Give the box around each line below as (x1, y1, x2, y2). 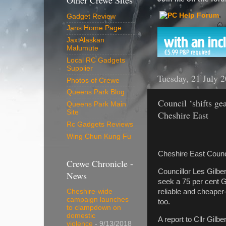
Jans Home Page (67, 24, 122, 32)
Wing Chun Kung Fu (67, 132, 131, 140)
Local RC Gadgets (67, 56, 125, 64)
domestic (67, 212, 95, 220)
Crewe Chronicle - (67, 157, 133, 169)
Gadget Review (67, 12, 116, 20)
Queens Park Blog (67, 88, 125, 96)
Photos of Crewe (67, 76, 120, 84)
